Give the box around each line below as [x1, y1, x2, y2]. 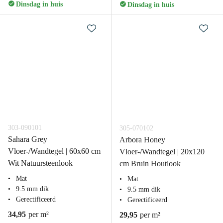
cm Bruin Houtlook [119, 159, 181, 168]
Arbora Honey [119, 135, 165, 144]
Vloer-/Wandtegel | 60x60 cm [8, 147, 101, 155]
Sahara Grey [8, 135, 47, 143]
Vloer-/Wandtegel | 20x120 [119, 147, 205, 156]
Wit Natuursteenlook [8, 159, 73, 167]
